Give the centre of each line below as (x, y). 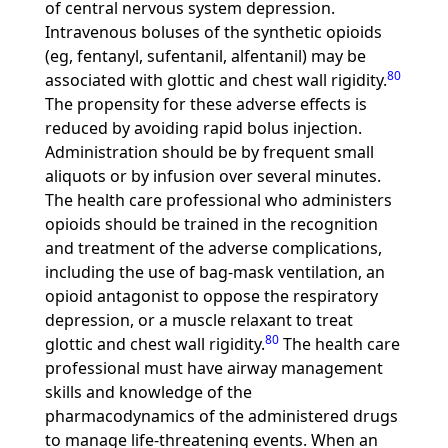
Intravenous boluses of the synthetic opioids (213, 32)
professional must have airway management (213, 368)
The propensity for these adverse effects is (205, 104)
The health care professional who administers (218, 200)
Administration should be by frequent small (209, 152)
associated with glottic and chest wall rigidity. (215, 80)
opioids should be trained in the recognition (211, 224)
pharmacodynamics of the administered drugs (221, 416)
